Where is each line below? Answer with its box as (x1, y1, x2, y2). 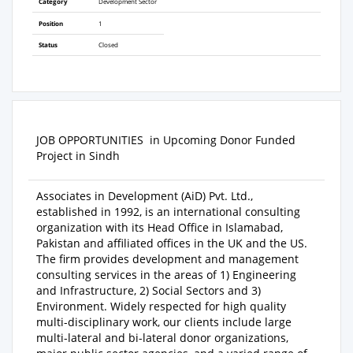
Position (39, 19, 63, 28)
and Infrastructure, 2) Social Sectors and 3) (36, 283, 261, 299)
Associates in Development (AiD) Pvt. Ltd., (36, 188, 253, 204)
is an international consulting (142, 204, 300, 220)
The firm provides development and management (36, 251, 299, 267)
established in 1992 (36, 204, 139, 220)
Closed (98, 40, 118, 50)
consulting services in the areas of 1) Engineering (36, 267, 296, 283)
